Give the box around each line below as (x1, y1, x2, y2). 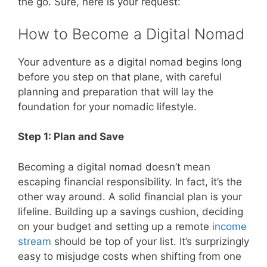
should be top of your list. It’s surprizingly (51, 235, 249, 247)
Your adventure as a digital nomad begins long (18, 55, 241, 68)
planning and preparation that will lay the (18, 85, 213, 98)
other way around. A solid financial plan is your (18, 190, 242, 203)
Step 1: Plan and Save (18, 131, 124, 143)
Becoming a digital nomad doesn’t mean (18, 160, 210, 173)
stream (18, 235, 51, 247)
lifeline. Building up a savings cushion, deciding (18, 205, 243, 218)
